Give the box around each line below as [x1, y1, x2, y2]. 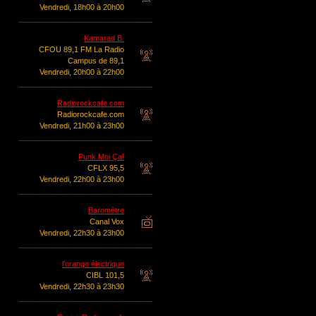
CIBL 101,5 [86, 271, 124, 279]
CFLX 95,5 [87, 164, 124, 172]
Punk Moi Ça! [78, 152, 124, 161]
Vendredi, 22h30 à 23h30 [39, 282, 124, 291]
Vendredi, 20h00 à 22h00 [39, 68, 124, 76]
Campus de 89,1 [68, 56, 124, 65]
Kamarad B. [84, 34, 124, 42]
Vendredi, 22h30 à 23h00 [39, 229, 124, 237]
